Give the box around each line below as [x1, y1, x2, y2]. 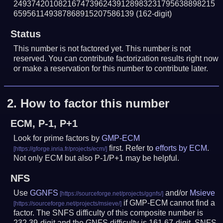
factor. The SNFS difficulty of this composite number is [13, 208, 204, 217]
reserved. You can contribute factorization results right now [13, 54, 219, 63]
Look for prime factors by [13, 133, 102, 142]
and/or [163, 188, 190, 197]
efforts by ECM [155, 143, 208, 152]
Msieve [190, 188, 216, 197]
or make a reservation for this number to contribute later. [13, 64, 209, 73]
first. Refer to [107, 143, 156, 152]
